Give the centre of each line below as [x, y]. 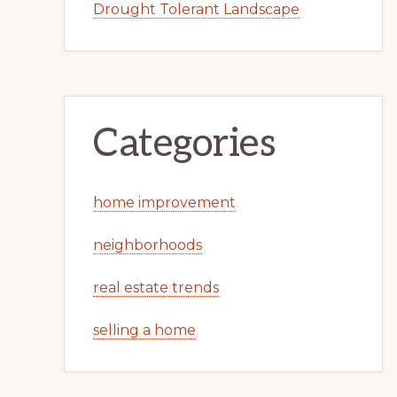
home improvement [164, 202]
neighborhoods [148, 245]
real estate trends [156, 288]
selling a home [144, 330]
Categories [184, 144]
